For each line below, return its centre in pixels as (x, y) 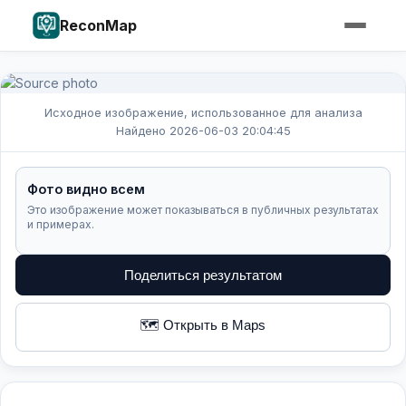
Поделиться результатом (203, 275)
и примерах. (61, 224)
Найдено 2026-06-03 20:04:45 (203, 131)
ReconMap (98, 25)
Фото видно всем (86, 189)
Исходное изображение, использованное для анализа (203, 113)
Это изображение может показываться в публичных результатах (203, 210)
